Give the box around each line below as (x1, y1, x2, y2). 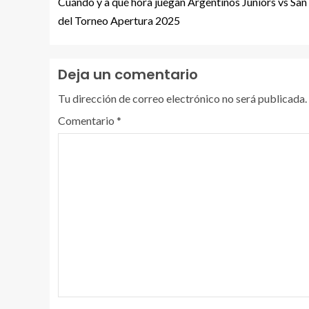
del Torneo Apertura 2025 (58, 14, 180, 28)
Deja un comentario (58, 65, 198, 85)
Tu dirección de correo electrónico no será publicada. (58, 92, 307, 106)
